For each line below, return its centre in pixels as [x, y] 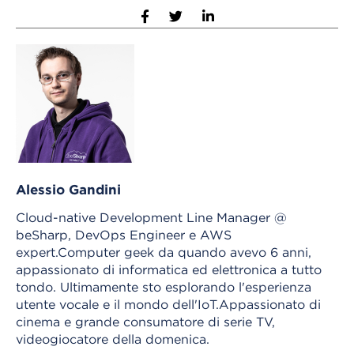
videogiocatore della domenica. [113, 339]
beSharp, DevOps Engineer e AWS [124, 234]
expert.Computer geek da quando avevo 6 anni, [164, 252]
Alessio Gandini [68, 189]
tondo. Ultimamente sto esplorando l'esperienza [164, 286]
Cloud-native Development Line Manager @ [151, 217]
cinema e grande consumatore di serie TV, [145, 321]
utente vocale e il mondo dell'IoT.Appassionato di [168, 304]
